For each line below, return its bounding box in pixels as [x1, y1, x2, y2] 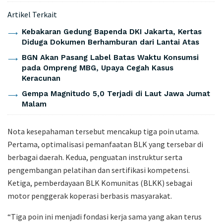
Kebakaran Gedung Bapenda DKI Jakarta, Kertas [21, 27, 202, 36]
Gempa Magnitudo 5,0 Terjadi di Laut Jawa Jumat [21, 89, 210, 98]
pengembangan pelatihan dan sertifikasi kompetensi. [7, 165, 190, 175]
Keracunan [21, 73, 60, 83]
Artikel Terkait [7, 9, 57, 19]
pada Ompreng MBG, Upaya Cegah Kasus [21, 63, 173, 72]
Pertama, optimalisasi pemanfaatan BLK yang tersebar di [7, 139, 203, 149]
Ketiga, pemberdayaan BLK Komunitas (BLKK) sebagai [7, 177, 192, 188]
